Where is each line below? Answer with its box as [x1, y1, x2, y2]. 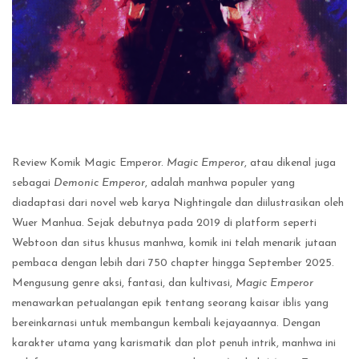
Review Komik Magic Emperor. [12, 156, 167, 169]
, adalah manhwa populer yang [145, 176, 295, 189]
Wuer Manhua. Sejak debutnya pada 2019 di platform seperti [12, 216, 317, 229]
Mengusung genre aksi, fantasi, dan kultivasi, [12, 276, 236, 289]
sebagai [12, 176, 54, 189]
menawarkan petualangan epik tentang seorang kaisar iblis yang [12, 296, 329, 309]
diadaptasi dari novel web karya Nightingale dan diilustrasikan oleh [12, 196, 344, 209]
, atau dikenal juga [244, 156, 336, 169]
